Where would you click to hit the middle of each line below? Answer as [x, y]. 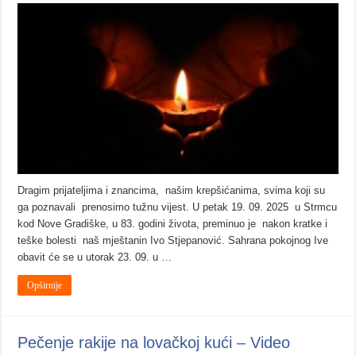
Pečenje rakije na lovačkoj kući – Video [154, 343]
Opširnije [45, 286]
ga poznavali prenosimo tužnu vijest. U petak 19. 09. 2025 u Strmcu [178, 207]
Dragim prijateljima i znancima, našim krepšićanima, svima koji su [172, 191]
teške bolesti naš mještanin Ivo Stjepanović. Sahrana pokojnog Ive [173, 241]
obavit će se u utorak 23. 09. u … [95, 257]
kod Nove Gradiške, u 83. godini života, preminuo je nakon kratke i [173, 224]
